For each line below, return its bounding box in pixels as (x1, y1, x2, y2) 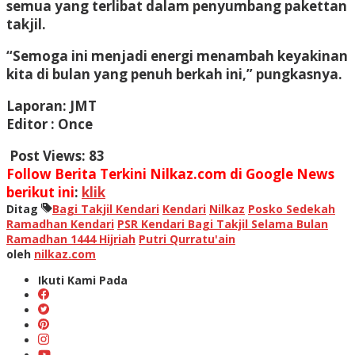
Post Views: (10, 146, 86, 165)
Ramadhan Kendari (6, 216, 114, 231)
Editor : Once (6, 114, 93, 133)
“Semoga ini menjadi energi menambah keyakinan (6, 46, 348, 65)
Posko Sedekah (248, 200, 335, 216)
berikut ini (6, 182, 74, 201)
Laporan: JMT (6, 96, 97, 115)
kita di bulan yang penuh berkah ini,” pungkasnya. (6, 64, 342, 83)
